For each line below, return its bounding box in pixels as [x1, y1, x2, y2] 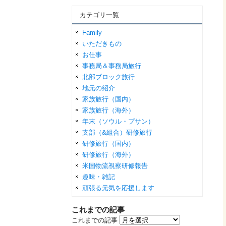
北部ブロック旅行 [82, 73, 135, 81]
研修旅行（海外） [82, 151, 135, 158]
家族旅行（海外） [82, 106, 135, 114]
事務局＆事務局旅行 [82, 62, 141, 70]
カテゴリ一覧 [80, 11, 119, 19]
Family [82, 29, 102, 36]
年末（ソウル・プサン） [82, 118, 154, 125]
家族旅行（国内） [82, 95, 135, 103]
